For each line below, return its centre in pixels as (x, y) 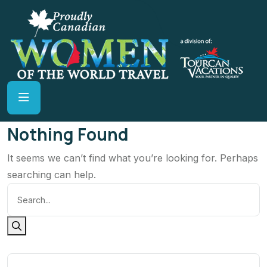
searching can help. (52, 175)
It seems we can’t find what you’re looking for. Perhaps (133, 158)
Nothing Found (68, 134)
